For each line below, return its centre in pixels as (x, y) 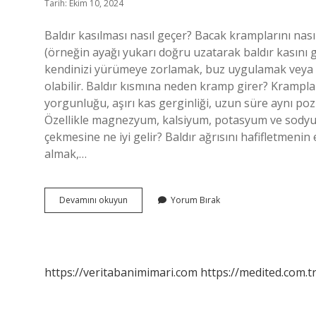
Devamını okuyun (93, 200)
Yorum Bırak (195, 200)
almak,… (66, 154)
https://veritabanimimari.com (121, 272)
